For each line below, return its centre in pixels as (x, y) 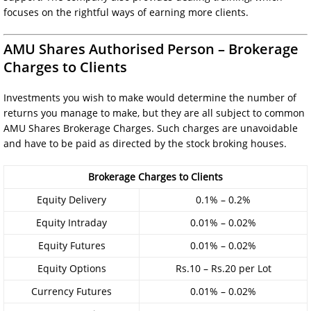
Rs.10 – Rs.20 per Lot (223, 268)
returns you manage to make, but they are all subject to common (154, 112)
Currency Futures (72, 291)
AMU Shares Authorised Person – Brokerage (151, 49)
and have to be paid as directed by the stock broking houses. (145, 143)
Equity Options (72, 268)
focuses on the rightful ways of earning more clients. (126, 12)
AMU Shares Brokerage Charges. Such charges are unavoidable (151, 128)
